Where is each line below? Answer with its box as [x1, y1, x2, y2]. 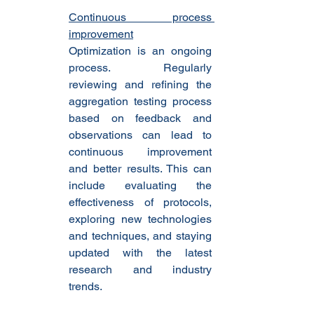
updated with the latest [69, 246, 212, 260]
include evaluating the [69, 179, 212, 193]
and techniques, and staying [69, 229, 212, 243]
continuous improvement [69, 145, 212, 159]
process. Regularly [69, 61, 212, 75]
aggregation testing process [69, 95, 212, 109]
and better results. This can [69, 162, 212, 176]
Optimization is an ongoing [69, 44, 212, 58]
